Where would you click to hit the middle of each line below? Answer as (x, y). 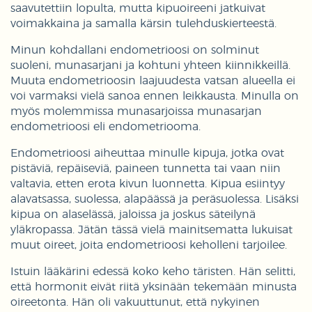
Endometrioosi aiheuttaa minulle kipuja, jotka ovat (147, 154)
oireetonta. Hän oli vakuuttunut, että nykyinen (135, 303)
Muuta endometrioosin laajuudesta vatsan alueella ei (153, 81)
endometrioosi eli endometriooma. (106, 127)
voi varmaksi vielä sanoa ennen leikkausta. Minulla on (155, 96)
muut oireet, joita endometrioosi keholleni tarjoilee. (149, 245)
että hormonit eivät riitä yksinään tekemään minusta (154, 287)
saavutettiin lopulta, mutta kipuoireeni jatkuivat (138, 9)
